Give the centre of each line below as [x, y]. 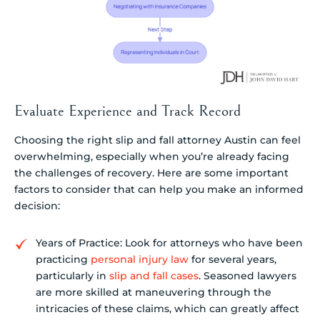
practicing [63, 260]
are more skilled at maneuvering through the [154, 292]
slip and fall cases [154, 276]
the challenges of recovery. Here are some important [151, 172]
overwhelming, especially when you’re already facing [152, 156]
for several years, [232, 260]
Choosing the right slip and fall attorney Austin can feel [157, 140]
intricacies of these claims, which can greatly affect [167, 309]
